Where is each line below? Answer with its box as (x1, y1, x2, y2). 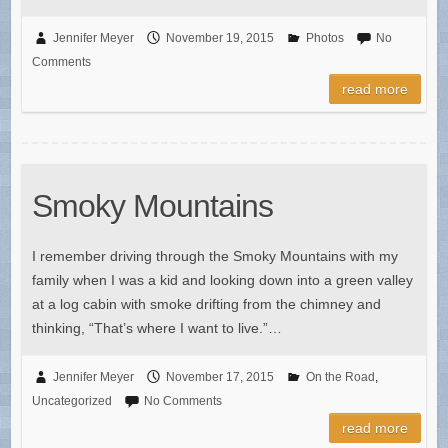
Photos (305, 31, 344, 46)
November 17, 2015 (165, 370, 274, 385)
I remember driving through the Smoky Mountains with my (31, 248, 398, 265)
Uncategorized (31, 394, 112, 409)
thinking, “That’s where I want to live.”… (31, 320, 282, 337)
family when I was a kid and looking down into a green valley (31, 272, 413, 289)
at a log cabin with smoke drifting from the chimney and (31, 296, 381, 313)
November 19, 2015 (165, 31, 274, 46)
